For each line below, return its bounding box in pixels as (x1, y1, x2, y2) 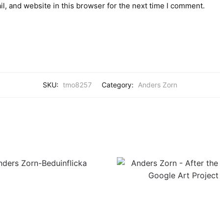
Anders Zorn (138, 80, 177, 89)
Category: (102, 80, 136, 89)
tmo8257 (63, 80, 92, 89)
